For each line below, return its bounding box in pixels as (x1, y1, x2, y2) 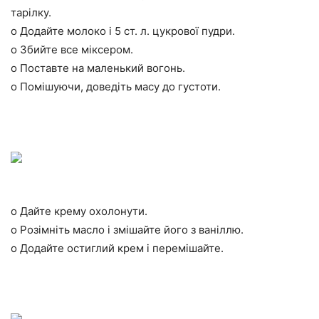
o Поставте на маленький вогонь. (11, 61, 185, 75)
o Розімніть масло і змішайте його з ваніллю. (11, 223, 244, 237)
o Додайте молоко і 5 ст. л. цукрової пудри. (11, 24, 235, 38)
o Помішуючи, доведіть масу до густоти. (11, 80, 221, 94)
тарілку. (11, 6, 51, 20)
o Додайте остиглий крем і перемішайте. (11, 241, 224, 256)
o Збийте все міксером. (11, 43, 133, 57)
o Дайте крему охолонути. (11, 204, 147, 219)
